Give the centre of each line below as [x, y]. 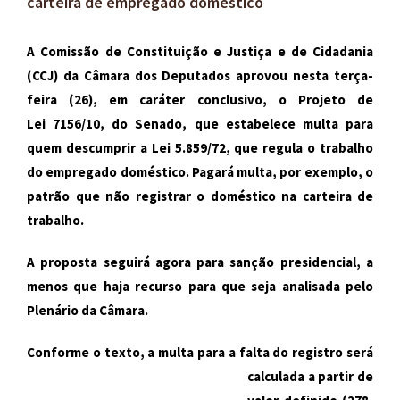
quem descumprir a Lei [101, 148]
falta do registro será [304, 352]
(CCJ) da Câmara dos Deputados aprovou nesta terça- [200, 75]
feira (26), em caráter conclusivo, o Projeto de [200, 100]
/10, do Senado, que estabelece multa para [228, 124]
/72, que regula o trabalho [290, 148]
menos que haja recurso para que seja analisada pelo [200, 286]
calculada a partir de [310, 376]
